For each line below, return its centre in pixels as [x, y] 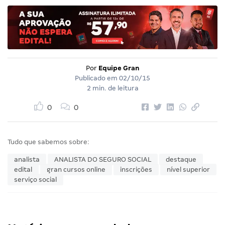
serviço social [35, 179]
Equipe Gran [119, 68]
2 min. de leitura [113, 88]
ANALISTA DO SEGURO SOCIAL [103, 159]
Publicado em [97, 78]
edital [23, 169]
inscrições [136, 169]
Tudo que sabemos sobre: [48, 142]
